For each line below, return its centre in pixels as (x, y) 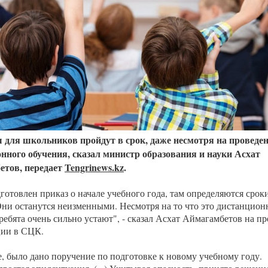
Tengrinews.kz (94, 167)
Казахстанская (229, 5)
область (219, 12)
